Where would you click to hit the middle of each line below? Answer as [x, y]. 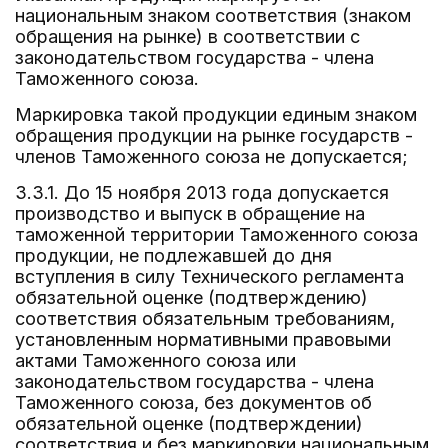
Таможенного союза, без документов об [193, 402]
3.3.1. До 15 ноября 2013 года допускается [202, 192]
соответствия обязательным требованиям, [205, 318]
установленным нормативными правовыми [203, 339]
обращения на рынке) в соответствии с [187, 36]
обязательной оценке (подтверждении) [189, 423]
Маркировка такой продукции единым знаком [216, 114]
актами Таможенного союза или [155, 360]
